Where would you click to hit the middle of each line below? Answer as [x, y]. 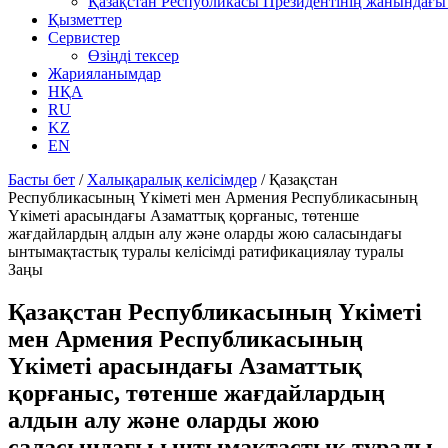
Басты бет [41, 179]
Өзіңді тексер [133, 55]
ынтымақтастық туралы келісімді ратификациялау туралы [206, 251]
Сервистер [84, 37]
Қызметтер [85, 19]
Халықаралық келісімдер [172, 179]
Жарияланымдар [104, 73]
